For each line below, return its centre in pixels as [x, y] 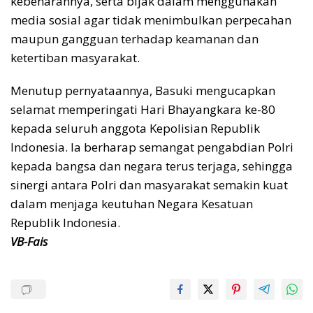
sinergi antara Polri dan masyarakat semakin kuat [149, 185]
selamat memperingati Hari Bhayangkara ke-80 [143, 110]
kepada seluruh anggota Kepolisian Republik [135, 129]
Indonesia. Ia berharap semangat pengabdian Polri [152, 147]
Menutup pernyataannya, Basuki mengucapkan [143, 91]
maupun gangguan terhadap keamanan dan [134, 39]
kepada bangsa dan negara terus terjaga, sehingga [152, 166]
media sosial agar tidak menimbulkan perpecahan [151, 20]
